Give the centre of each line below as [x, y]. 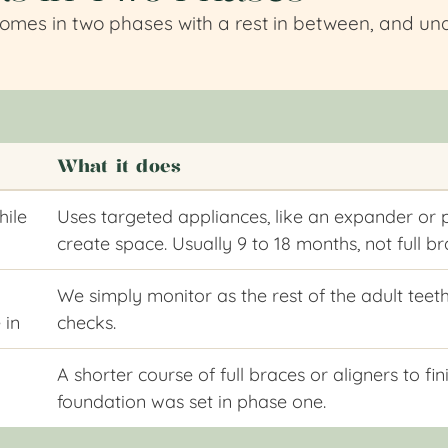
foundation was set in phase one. [191, 401]
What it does [119, 165]
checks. [86, 322]
